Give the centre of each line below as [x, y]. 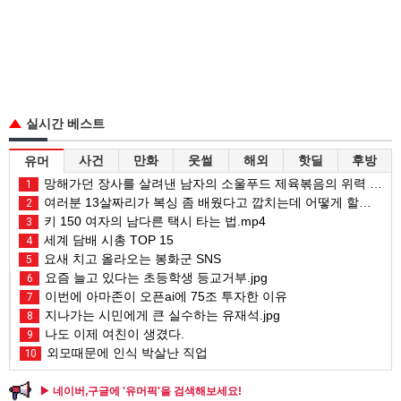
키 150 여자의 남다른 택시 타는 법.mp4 [153, 221]
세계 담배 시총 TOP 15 [107, 239]
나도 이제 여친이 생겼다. [113, 333]
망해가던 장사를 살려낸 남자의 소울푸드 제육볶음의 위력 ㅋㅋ [205, 183]
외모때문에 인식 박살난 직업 [125, 352]
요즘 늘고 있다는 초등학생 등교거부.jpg [154, 277]
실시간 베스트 [65, 123]
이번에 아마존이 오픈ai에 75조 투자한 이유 [164, 296]
